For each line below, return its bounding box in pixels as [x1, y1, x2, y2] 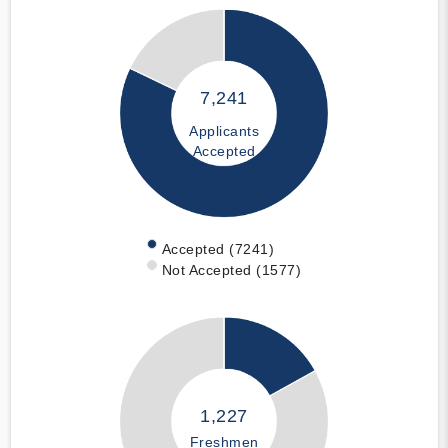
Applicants [189, 123, 259, 140]
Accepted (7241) [161, 240, 275, 257]
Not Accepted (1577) [161, 261, 302, 278]
